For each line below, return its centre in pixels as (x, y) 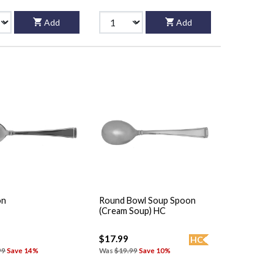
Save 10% (154, 251)
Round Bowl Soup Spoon (147, 201)
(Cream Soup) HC (132, 211)
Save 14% (23, 251)
